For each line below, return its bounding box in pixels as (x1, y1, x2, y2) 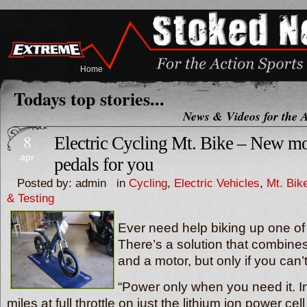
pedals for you (54, 154, 153, 175)
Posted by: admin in (7, 176, 129, 190)
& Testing (7, 191, 54, 205)
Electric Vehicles (174, 176, 260, 190)
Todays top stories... (14, 86, 164, 112)
